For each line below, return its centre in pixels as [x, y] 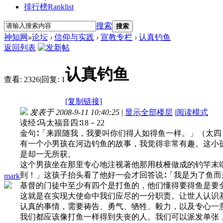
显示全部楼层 [149, 112]
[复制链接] [84, 101]
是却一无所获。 [48, 154]
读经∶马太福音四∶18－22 [62, 122]
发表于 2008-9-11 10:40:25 [75, 112]
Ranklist [61, 6]
